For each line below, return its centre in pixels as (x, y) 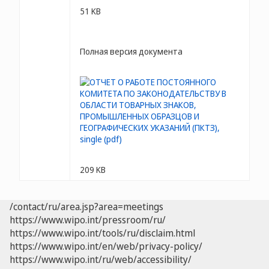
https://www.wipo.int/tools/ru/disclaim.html (102, 233)
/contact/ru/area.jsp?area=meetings (86, 207)
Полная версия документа (131, 51)
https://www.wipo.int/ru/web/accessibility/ (101, 259)
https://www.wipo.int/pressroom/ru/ (88, 220)
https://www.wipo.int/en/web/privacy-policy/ (106, 246)
